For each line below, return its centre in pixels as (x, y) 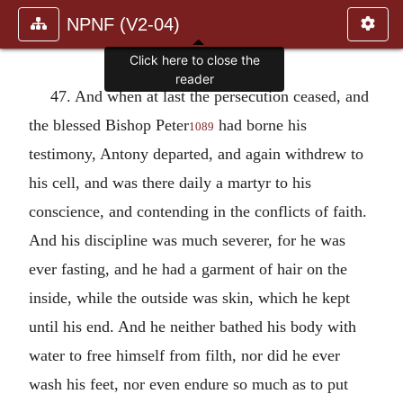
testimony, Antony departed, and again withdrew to (196, 153)
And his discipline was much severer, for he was (187, 240)
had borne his (260, 125)
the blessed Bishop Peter (109, 125)
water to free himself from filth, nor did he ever (184, 355)
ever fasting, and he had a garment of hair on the (188, 269)
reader (194, 79)
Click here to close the (194, 60)
